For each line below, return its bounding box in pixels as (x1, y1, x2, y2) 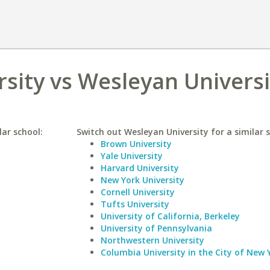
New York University (100, 174, 184, 186)
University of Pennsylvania (100, 222, 212, 234)
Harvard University (100, 162, 179, 174)
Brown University (100, 138, 172, 149)
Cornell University (100, 186, 175, 198)
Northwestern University (100, 234, 204, 246)
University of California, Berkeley (100, 210, 240, 222)
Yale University (100, 150, 163, 162)
